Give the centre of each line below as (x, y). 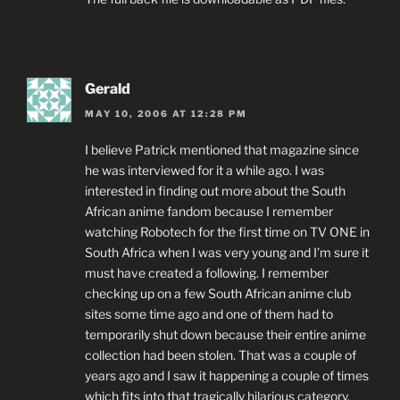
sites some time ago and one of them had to (209, 314)
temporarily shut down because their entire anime (225, 335)
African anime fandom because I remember (209, 212)
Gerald (108, 88)
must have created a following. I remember (207, 273)
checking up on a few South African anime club (218, 294)
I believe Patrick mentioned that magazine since (222, 150)
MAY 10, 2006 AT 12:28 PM (166, 114)
